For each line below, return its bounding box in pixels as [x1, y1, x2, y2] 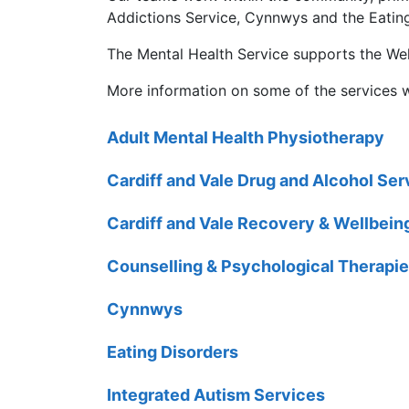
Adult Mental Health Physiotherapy [107, 127, 384, 147]
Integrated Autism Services [107, 384, 325, 404]
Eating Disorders [107, 341, 238, 362]
